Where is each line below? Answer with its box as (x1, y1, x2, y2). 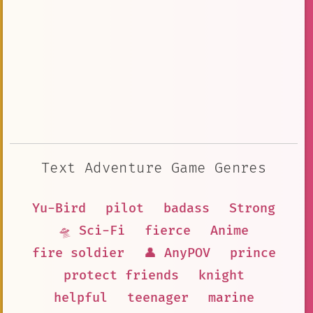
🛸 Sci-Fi (59, 222, 125, 239)
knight (198, 267, 245, 284)
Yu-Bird (32, 200, 86, 217)
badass (163, 200, 210, 217)
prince (229, 245, 276, 261)
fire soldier (31, 245, 124, 261)
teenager (126, 289, 189, 306)
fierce (145, 222, 191, 239)
